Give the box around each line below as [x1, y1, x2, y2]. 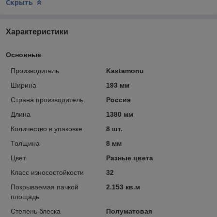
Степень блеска [11, 207, 61, 215]
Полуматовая [106, 207, 152, 215]
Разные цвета [106, 154, 153, 162]
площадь [11, 192, 39, 201]
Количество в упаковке [11, 124, 82, 133]
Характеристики [6, 27, 68, 36]
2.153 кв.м [106, 183, 140, 191]
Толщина [11, 139, 40, 147]
